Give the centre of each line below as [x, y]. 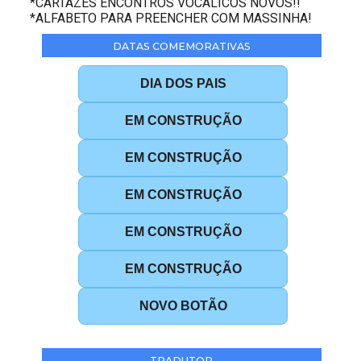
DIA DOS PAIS [183, 83]
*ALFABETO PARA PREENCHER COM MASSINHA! [171, 18]
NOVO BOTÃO [183, 305]
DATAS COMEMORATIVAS [181, 46]
